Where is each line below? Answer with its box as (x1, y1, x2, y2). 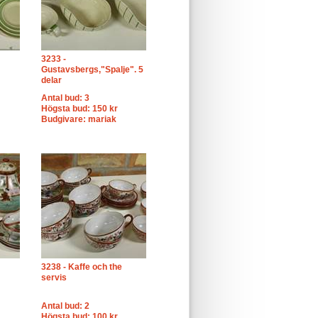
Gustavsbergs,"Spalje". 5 (41, 65, 143, 75)
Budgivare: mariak (41, 114, 116, 124)
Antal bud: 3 (41, 93, 89, 103)
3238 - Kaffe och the (41, 262, 122, 272)
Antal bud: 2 (41, 301, 89, 311)
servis (41, 273, 67, 283)
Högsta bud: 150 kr (41, 104, 118, 114)
